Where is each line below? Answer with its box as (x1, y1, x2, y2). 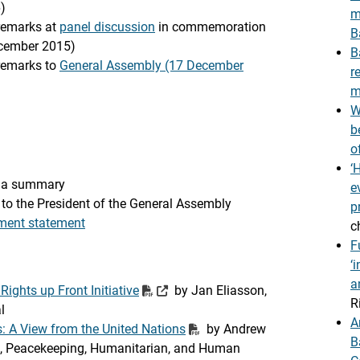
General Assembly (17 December (59, 58, 243, 73)
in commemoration (155, 19, 266, 35)
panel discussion (59, 19, 155, 35)
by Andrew (203, 321, 266, 337)
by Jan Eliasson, (171, 283, 267, 298)
